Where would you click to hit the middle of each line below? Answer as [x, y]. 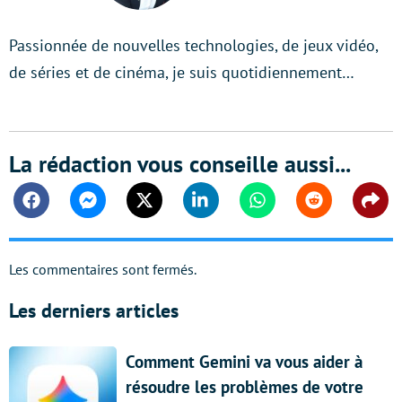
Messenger [120, 209]
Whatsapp [287, 209]
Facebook [60, 209]
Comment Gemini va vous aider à [244, 362]
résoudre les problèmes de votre [245, 387]
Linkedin [226, 209]
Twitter [164, 209]
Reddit [332, 209]
